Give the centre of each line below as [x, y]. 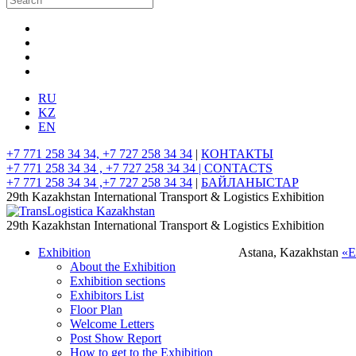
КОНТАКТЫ [237, 154]
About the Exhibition [123, 267]
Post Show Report [116, 338]
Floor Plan [96, 310]
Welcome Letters [112, 324]
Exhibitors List [107, 295]
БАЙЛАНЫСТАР [250, 182]
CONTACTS [238, 168]
